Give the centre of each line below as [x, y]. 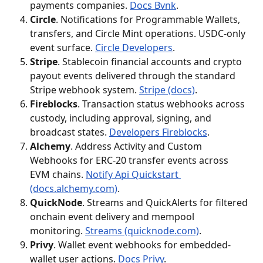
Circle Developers [134, 48]
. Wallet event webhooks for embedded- [142, 245]
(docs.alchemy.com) [74, 188]
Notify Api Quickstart [133, 174]
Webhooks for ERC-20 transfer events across [130, 160]
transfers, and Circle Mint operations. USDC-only [139, 33]
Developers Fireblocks [158, 132]
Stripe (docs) [167, 90]
